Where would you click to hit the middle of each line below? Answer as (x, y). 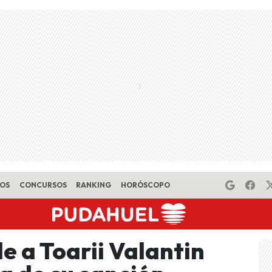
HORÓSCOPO (145, 185)
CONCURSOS (43, 185)
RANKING (94, 185)
